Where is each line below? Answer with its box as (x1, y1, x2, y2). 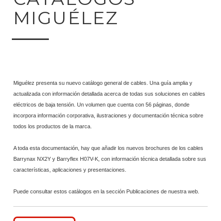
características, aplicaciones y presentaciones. (13, 167, 126, 173)
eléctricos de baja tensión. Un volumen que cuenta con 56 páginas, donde (13, 102, 189, 108)
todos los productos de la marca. (13, 123, 92, 129)
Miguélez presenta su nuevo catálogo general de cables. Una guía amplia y (13, 80, 192, 86)
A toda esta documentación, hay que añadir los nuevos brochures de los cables (13, 145, 203, 151)
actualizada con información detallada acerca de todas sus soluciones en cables (13, 91, 205, 97)
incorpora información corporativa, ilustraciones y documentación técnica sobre (13, 112, 203, 118)
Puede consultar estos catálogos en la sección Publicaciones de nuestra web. (13, 188, 199, 194)
